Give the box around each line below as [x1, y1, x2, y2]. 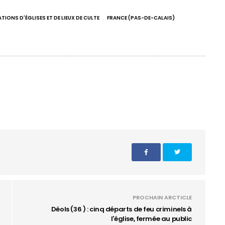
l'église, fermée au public [110, 214, 192, 223]
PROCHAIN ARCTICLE [133, 193, 192, 201]
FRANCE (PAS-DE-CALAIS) [107, 14, 175, 22]
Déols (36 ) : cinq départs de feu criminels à [51, 204, 192, 214]
